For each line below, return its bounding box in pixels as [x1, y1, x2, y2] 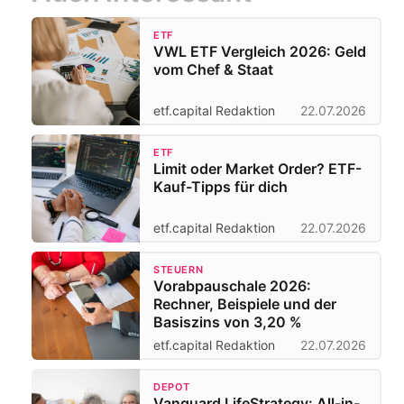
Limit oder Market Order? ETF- [153, 159, 362, 178]
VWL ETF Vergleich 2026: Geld [153, 41, 366, 60]
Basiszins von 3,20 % [153, 312, 302, 331]
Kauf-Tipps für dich [153, 177, 289, 196]
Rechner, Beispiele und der [153, 294, 336, 313]
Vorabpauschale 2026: [153, 276, 311, 295]
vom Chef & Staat [153, 60, 273, 78]
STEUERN [153, 262, 204, 276]
